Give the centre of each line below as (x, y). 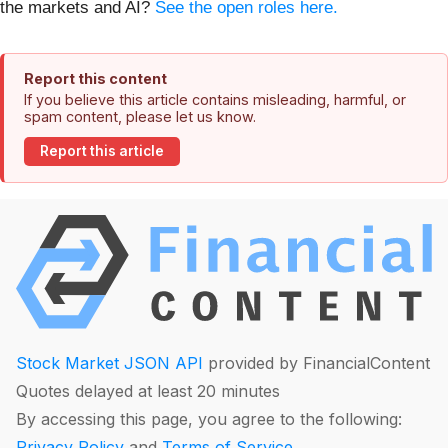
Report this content (95, 78)
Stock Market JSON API (109, 363)
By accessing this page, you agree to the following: (209, 419)
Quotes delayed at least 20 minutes (148, 391)
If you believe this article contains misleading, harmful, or (215, 99)
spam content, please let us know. (140, 116)
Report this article (102, 151)
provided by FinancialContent (316, 363)
